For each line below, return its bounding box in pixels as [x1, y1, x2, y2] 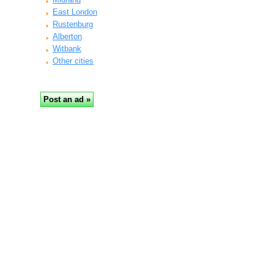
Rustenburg [53, 20, 93, 29]
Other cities [53, 56, 94, 65]
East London [53, 7, 97, 17]
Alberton [53, 32, 82, 41]
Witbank [53, 44, 81, 53]
